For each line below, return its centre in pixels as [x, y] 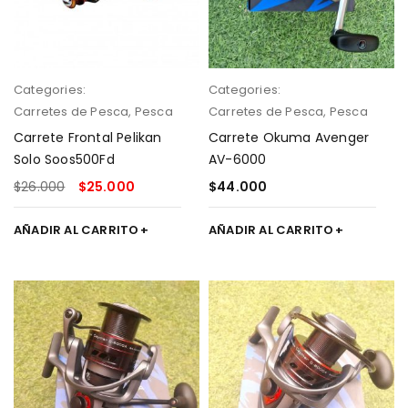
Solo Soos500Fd [64, 159]
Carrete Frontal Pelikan [88, 138]
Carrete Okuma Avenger [289, 138]
